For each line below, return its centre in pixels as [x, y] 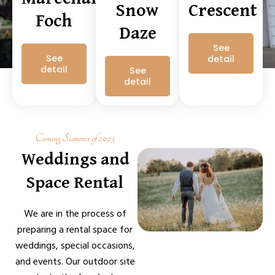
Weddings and [75, 158]
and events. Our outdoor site [75, 261]
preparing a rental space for [75, 229]
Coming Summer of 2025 [75, 138]
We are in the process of [75, 213]
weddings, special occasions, [75, 245]
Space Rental [75, 181]
